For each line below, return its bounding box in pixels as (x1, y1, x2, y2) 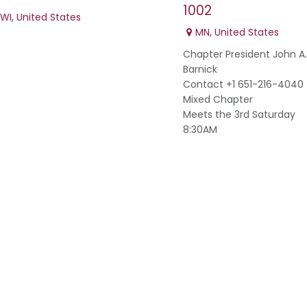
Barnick (183, 62, 217, 77)
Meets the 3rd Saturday (183, 108, 295, 122)
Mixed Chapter (183, 93, 253, 107)
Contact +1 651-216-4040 (183, 77, 304, 92)
